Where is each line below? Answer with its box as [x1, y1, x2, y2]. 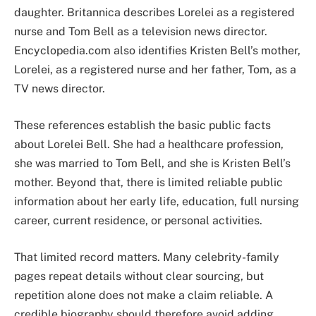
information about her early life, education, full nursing [14, 194, 299, 208]
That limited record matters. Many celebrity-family [14, 250, 279, 264]
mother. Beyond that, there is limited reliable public [14, 175, 283, 189]
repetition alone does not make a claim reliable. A [14, 288, 273, 302]
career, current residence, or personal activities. [14, 213, 262, 227]
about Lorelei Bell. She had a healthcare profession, [14, 137, 284, 151]
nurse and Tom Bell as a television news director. [14, 25, 267, 39]
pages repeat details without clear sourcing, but [14, 269, 264, 283]
